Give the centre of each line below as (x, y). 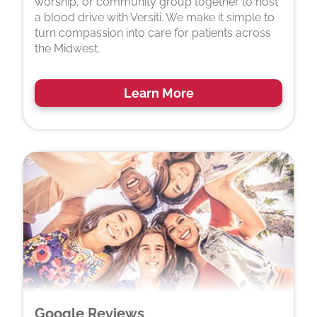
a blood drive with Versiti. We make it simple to (155, 18)
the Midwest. (67, 49)
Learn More (158, 93)
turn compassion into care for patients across (153, 33)
